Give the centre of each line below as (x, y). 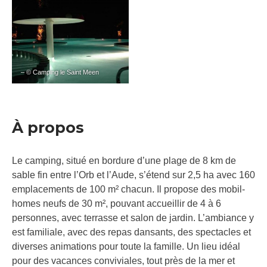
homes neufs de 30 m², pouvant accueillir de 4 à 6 (117, 204)
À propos (48, 128)
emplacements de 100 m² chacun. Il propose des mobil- (128, 190)
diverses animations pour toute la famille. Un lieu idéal (126, 247)
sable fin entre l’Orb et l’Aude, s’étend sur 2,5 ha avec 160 (133, 175)
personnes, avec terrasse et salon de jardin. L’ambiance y (133, 218)
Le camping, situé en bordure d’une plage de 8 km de (124, 161)
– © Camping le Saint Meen (60, 72)
